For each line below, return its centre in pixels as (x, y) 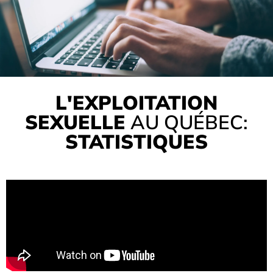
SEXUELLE (75, 122)
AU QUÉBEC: (187, 122)
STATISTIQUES (136, 142)
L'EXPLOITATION (136, 103)
